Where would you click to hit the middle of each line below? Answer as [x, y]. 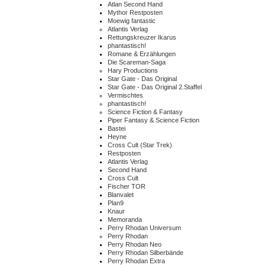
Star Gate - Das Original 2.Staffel [155, 87]
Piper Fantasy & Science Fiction [153, 120]
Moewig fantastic [132, 21]
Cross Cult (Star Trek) [140, 145]
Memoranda [125, 219]
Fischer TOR [127, 186]
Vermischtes [125, 95]
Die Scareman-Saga [137, 62]
